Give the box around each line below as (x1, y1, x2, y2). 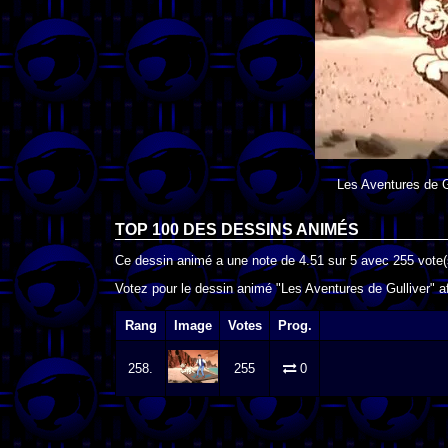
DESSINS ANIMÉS (221, 220, 359, 238)
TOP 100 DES (115, 220, 221, 238)
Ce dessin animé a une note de (115, 252, 299, 268)
